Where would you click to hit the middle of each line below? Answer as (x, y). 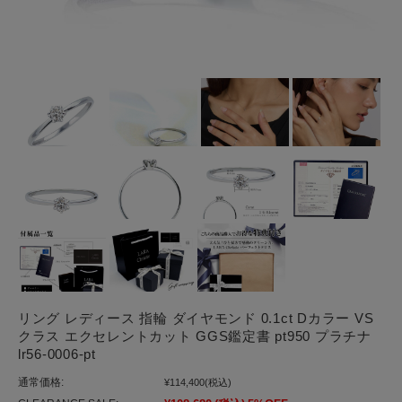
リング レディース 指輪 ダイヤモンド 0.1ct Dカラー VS (196, 319)
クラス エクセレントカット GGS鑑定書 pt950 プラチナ (195, 336)
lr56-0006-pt (57, 354)
